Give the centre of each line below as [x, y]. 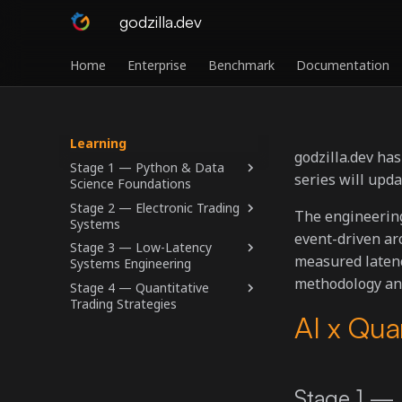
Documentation [343, 65]
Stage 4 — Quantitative [140, 288]
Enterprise [157, 65]
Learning [98, 143]
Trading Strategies [123, 304]
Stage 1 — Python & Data [147, 167]
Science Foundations [131, 183]
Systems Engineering [131, 264]
